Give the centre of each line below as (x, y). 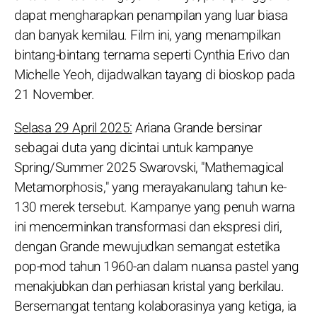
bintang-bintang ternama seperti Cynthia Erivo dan (152, 55)
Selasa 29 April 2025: (73, 128)
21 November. (54, 94)
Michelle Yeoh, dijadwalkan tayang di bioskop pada (155, 75)
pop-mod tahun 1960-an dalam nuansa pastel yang (156, 266)
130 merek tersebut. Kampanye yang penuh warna (155, 207)
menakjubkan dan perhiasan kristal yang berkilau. (149, 286)
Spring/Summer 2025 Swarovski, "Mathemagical (149, 167)
